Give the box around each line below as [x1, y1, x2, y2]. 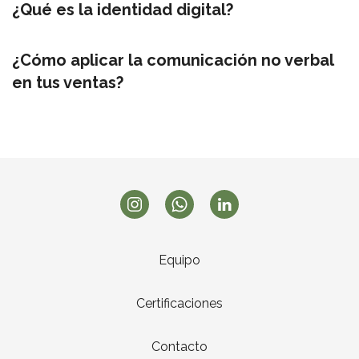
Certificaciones [136, 296, 223, 311]
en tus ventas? [12, 73, 123, 92]
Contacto [151, 339, 208, 354]
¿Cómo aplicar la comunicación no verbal [12, 50, 333, 70]
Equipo [159, 252, 200, 268]
